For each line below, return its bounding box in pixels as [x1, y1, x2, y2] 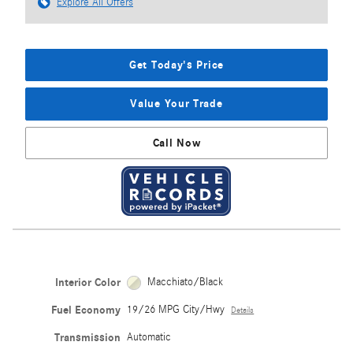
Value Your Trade [130, 97, 223, 111]
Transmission [54, 331, 121, 345]
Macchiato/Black [147, 276, 223, 289]
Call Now [152, 136, 201, 150]
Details [231, 306, 255, 316]
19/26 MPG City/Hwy [127, 303, 225, 317]
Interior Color [55, 276, 121, 290]
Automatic [127, 331, 172, 344]
